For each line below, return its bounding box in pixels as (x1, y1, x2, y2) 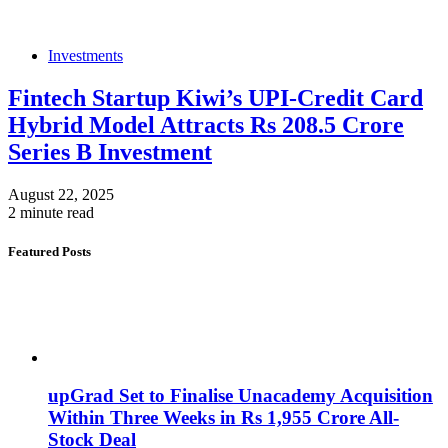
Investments (48, 47, 123, 65)
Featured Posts (8, 244, 91, 260)
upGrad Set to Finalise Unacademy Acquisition (48, 385, 433, 407)
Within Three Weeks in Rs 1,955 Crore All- (48, 407, 399, 429)
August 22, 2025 (8, 186, 114, 204)
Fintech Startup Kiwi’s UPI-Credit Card (8, 85, 423, 112)
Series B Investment (8, 139, 212, 166)
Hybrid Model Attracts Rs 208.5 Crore (8, 112, 404, 139)
